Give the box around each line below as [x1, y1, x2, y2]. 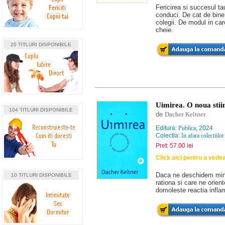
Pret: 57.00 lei [156, 142, 193, 149]
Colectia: [156, 132, 181, 139]
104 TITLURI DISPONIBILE [9, 107, 73, 113]
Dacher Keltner [165, 110, 205, 118]
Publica [178, 125, 196, 132]
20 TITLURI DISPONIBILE [11, 42, 71, 47]
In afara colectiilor [181, 132, 224, 139]
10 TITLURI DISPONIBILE [11, 172, 72, 178]
